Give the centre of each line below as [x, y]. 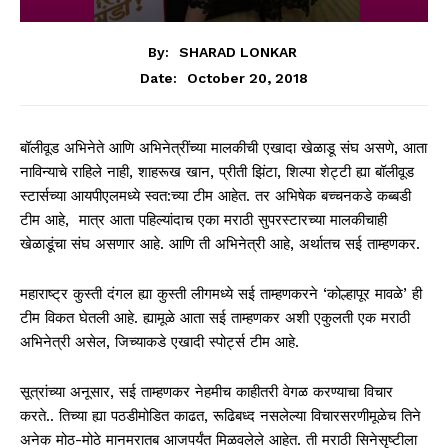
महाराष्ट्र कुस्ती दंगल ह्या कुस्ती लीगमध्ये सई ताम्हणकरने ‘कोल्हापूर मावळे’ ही [221, 293]
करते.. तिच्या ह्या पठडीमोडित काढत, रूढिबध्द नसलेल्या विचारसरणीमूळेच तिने [220, 415]
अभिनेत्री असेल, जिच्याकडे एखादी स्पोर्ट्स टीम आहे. [159, 341]
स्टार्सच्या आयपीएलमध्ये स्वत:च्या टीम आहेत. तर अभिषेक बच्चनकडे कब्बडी [215, 195]
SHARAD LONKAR [238, 51]
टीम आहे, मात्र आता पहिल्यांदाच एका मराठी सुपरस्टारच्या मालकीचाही [203, 219]
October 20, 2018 [247, 77]
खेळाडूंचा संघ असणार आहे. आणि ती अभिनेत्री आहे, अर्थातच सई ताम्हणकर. [220, 243]
